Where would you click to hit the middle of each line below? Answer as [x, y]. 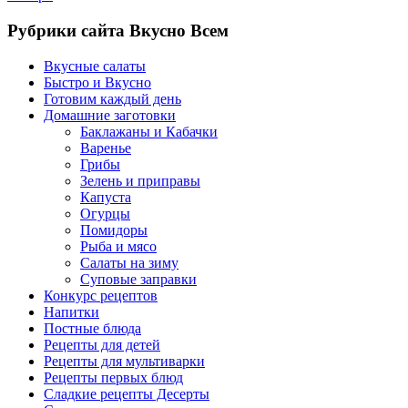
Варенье [106, 148]
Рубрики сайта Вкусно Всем [118, 31]
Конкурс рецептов [101, 295]
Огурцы [105, 213]
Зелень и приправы [140, 180]
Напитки [71, 311]
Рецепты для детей [102, 344]
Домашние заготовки [110, 115]
